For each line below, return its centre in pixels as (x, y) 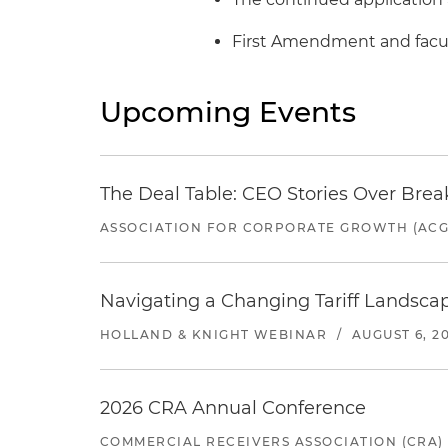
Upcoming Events (228, 112)
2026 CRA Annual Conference (233, 408)
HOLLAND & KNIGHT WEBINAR (214, 334)
